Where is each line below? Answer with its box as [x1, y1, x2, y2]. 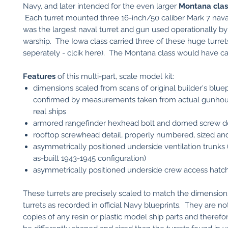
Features [23, 72, 55, 81]
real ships [33, 107, 66, 116]
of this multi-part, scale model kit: [55, 72, 174, 81]
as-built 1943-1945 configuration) [33, 154, 146, 163]
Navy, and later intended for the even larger [23, 2, 179, 11]
